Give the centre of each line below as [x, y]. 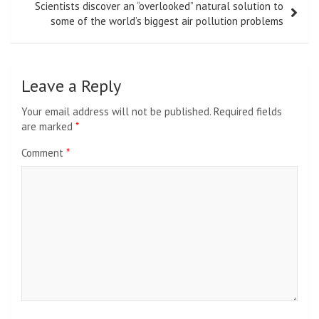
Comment [44, 153]
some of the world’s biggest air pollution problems [167, 21]
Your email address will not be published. [116, 112]
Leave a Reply [71, 86]
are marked [48, 127]
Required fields [248, 112]
